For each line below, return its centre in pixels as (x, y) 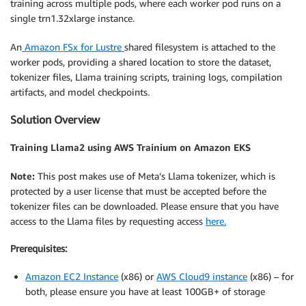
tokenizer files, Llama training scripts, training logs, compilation (146, 76)
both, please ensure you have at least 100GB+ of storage (145, 291)
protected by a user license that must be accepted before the (138, 191)
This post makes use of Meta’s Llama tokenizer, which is (156, 176)
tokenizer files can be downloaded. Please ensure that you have (144, 206)
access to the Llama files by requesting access (108, 221)
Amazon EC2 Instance (72, 276)
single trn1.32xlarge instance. (72, 18)
